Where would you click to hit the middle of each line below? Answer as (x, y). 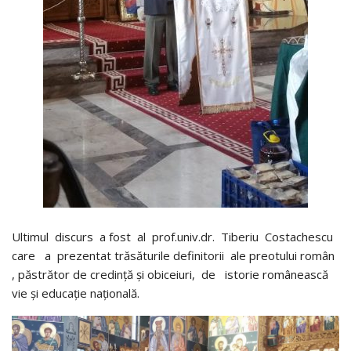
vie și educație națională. (76, 293)
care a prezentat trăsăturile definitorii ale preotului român (173, 255)
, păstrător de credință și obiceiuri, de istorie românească (170, 274)
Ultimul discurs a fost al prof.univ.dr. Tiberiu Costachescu (174, 236)
